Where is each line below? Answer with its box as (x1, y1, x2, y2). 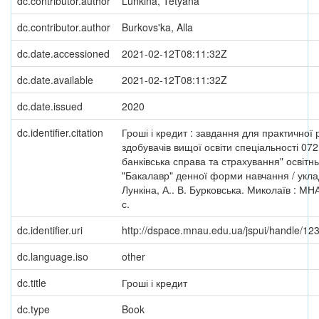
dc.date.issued (17, 99, 83, 113)
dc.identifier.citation (17, 125, 103, 140)
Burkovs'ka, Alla (122, 20, 193, 34)
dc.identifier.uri (17, 223, 83, 237)
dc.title (17, 276, 46, 290)
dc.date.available (17, 73, 93, 87)
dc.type (17, 302, 50, 316)
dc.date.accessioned (17, 46, 110, 61)
